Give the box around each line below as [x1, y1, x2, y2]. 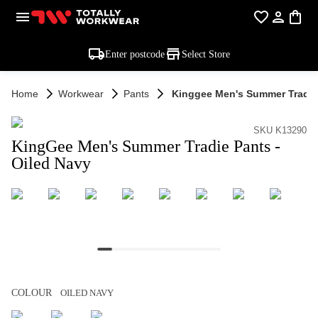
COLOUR [11, 287, 52, 298]
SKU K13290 [253, 125, 307, 136]
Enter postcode [105, 48, 165, 60]
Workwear [58, 88, 104, 99]
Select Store [182, 48, 230, 60]
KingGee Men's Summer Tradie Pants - [11, 137, 280, 155]
